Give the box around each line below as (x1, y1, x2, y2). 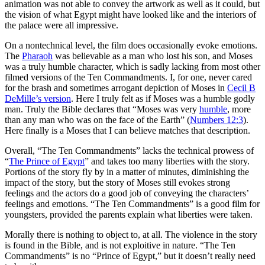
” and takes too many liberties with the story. (85, 156, 250, 166)
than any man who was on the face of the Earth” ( (5, 114, 190, 125)
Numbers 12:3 (190, 114, 243, 125)
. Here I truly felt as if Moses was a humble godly (71, 93, 255, 104)
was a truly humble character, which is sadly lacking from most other (5, 61, 260, 72)
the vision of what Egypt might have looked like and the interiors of (5, 9, 256, 20)
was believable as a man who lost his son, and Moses (53, 50, 253, 61)
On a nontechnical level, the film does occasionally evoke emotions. (5, 40, 257, 50)
